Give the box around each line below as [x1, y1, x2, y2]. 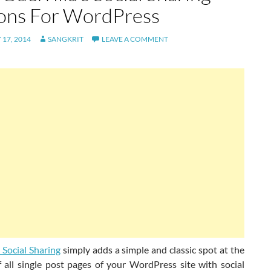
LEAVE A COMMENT [102, 34, 168, 44]
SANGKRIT [48, 34, 83, 44]
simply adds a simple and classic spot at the [60, 244, 245, 256]
